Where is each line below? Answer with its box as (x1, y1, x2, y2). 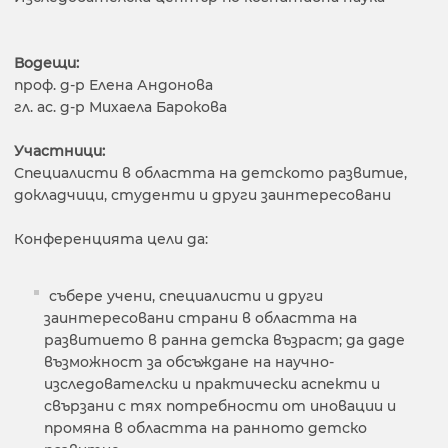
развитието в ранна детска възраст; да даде (44, 331, 405, 350)
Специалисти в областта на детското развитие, (14, 164, 407, 183)
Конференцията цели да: (14, 230, 208, 249)
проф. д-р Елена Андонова (14, 76, 213, 95)
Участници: (14, 142, 105, 161)
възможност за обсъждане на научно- (44, 353, 334, 372)
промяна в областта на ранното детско (44, 419, 367, 438)
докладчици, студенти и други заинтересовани (14, 186, 391, 205)
